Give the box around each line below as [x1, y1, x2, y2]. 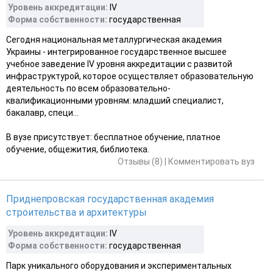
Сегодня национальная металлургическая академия [6, 34, 222, 44]
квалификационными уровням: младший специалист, [6, 95, 224, 105]
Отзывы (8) [118, 156, 163, 166]
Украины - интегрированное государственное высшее [6, 46, 227, 57]
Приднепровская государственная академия [6, 193, 214, 205]
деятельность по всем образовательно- [6, 83, 171, 93]
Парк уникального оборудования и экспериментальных [6, 260, 232, 271]
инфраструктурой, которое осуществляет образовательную [6, 71, 253, 81]
